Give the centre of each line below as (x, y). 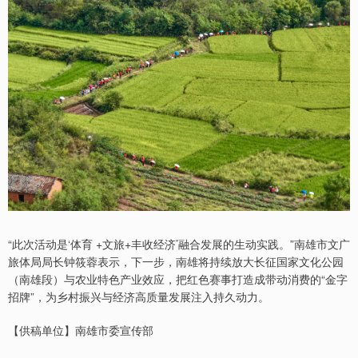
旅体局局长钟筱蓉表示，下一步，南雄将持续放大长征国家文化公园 (176, 261)
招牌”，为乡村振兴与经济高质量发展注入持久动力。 (139, 296)
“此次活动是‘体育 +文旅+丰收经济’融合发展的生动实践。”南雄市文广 (179, 243)
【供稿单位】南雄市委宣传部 (81, 330)
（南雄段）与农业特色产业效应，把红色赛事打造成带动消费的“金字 (178, 278)
